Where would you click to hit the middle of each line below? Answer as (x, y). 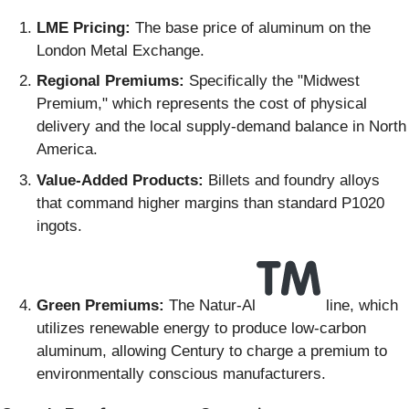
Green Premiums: (100, 306)
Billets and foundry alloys (292, 180)
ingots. (59, 225)
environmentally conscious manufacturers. (181, 374)
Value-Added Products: (120, 180)
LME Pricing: (84, 27)
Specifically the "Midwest (272, 81)
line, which (360, 306)
